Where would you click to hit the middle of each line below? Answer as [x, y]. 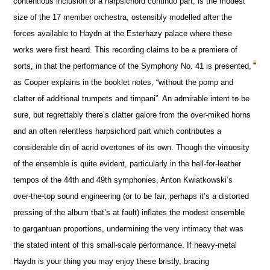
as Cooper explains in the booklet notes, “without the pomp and [124, 83]
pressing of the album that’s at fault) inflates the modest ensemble [129, 213]
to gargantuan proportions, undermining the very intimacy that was [129, 229]
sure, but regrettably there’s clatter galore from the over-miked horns [132, 115]
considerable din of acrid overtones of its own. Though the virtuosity [132, 148]
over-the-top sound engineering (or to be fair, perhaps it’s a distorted [131, 196]
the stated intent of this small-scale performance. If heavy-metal [125, 245]
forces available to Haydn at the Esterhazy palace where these [123, 34]
